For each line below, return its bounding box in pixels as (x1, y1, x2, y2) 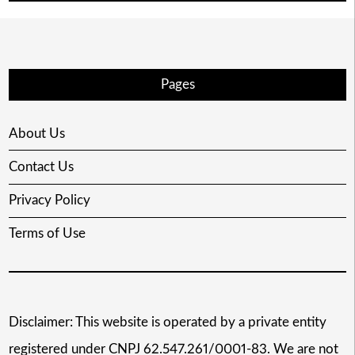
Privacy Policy (8, 193, 90, 208)
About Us (8, 126, 65, 140)
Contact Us (8, 159, 74, 174)
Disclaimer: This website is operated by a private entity (8, 315, 326, 330)
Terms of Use (8, 227, 86, 241)
